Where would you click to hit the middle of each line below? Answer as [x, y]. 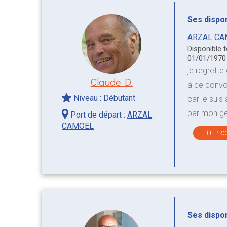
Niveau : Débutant [104, 98]
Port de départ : [98, 115]
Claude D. [111, 82]
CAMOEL [78, 126]
